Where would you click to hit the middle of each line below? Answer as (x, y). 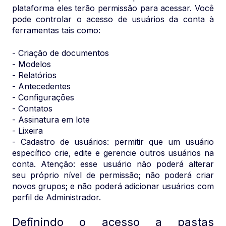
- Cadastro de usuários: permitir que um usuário (113, 142)
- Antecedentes (41, 86)
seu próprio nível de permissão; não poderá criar (113, 175)
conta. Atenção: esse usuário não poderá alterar (113, 164)
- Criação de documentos (61, 53)
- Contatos (32, 108)
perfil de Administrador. (56, 197)
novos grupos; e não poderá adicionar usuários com (113, 186)
